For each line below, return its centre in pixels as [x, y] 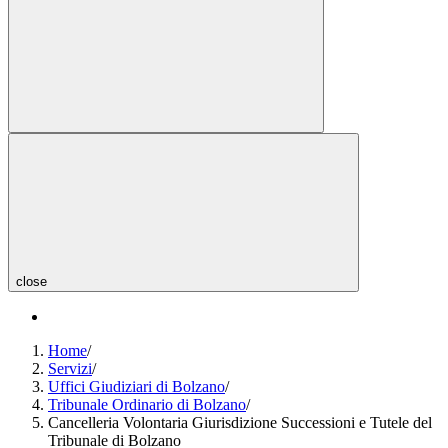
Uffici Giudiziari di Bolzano [136, 386]
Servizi [70, 368]
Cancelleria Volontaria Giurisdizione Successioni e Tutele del [240, 422]
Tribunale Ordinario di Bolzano [147, 404]
